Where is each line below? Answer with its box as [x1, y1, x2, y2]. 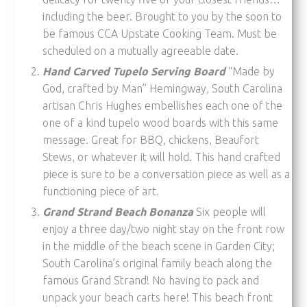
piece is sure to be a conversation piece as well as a [42, 167, 291, 180]
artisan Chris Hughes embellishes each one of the [42, 99, 283, 112]
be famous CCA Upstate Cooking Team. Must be [42, 27, 278, 40]
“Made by [225, 64, 275, 77]
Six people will [193, 205, 267, 218]
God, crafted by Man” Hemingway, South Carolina [42, 82, 283, 95]
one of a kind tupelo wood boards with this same [42, 116, 279, 129]
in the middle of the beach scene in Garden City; [42, 239, 275, 252]
